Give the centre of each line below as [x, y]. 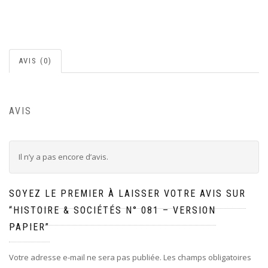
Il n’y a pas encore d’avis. [63, 156]
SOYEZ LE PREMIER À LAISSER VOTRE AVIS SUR [127, 193]
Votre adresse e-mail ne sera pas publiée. [85, 257]
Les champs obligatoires [207, 257]
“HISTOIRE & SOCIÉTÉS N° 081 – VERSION [112, 210]
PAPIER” [29, 227]
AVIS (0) [35, 61]
